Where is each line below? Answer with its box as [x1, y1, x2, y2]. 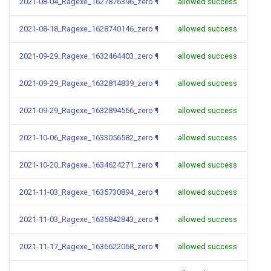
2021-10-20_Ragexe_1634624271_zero [19, 160, 153, 169]
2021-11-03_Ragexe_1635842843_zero [19, 215, 153, 224]
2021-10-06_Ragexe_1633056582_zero [19, 133, 153, 142]
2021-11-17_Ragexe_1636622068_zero [19, 242, 153, 251]
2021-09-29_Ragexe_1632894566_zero [19, 106, 153, 115]
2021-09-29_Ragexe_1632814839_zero [19, 79, 153, 88]
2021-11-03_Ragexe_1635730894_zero [19, 188, 153, 197]
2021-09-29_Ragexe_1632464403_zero [19, 51, 153, 60]
